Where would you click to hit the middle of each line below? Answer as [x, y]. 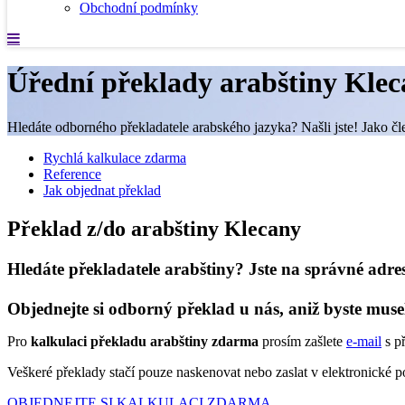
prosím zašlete [302, 341]
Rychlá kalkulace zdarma [115, 157]
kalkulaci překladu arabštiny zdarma [145, 341]
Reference [72, 174]
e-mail [364, 341]
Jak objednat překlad [102, 190]
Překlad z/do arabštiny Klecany [154, 228]
